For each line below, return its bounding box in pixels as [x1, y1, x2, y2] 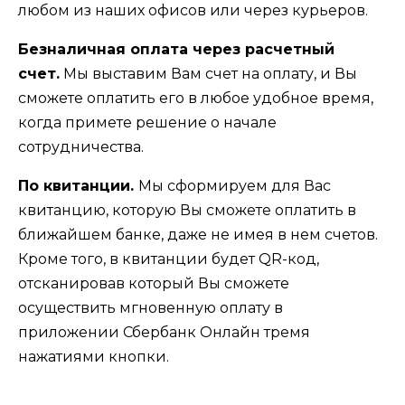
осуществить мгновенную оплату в [18, 299, 283, 316]
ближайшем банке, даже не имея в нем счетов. [18, 226, 378, 243]
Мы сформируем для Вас [138, 177, 331, 194]
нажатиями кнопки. [18, 348, 169, 365]
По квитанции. [18, 177, 138, 194]
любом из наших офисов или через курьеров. [18, 2, 368, 19]
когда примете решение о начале [18, 114, 277, 131]
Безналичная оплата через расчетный [18, 41, 334, 58]
